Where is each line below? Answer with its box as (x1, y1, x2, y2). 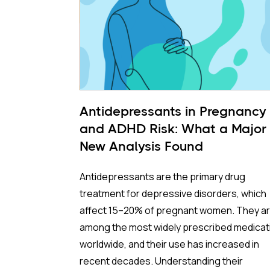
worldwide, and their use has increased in (80, 237, 259, 251)
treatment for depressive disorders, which (80, 187, 266, 200)
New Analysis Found (80, 139, 203, 154)
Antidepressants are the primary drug (80, 170, 245, 183)
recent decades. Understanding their (80, 254, 243, 268)
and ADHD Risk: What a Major (80, 121, 266, 136)
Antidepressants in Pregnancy (80, 104, 266, 119)
